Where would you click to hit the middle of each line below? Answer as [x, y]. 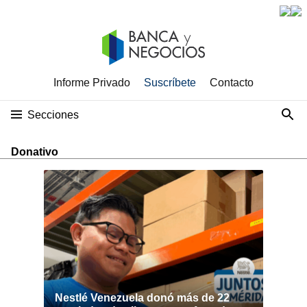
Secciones [53, 115]
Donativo [35, 152]
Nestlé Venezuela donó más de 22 [142, 298]
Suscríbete [170, 83]
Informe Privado [92, 83]
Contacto [232, 83]
